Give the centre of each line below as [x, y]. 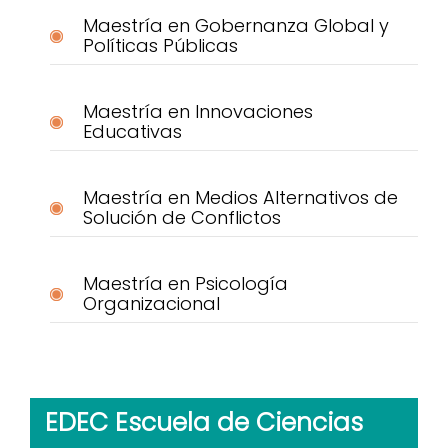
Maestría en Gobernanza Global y [235, 26]
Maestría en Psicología [185, 284]
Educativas [132, 132]
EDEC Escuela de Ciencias [204, 422]
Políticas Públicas [160, 46]
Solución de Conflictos [181, 218]
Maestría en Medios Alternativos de [240, 198]
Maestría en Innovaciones [197, 112]
